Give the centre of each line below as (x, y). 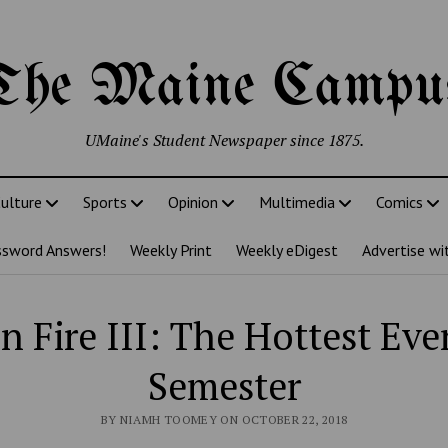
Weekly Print (171, 250)
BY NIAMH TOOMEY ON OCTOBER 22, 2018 (224, 419)
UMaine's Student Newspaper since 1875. (224, 140)
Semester (224, 386)
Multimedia (296, 202)
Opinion (192, 202)
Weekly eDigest (287, 250)
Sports (104, 202)
